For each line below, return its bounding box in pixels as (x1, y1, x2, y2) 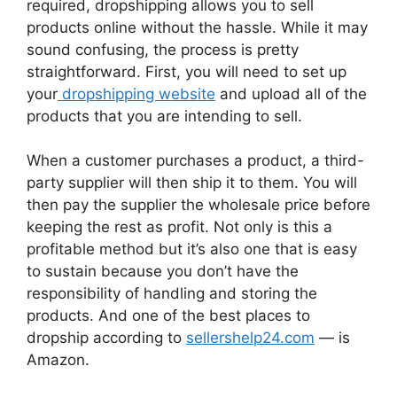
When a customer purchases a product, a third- (27, 152, 364, 170)
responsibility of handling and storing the (27, 284, 317, 303)
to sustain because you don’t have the (27, 262, 299, 281)
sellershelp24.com (186, 329, 315, 347)
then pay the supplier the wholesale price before (27, 196, 370, 214)
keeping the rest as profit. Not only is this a (27, 218, 332, 237)
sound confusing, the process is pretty (27, 40, 299, 58)
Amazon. (27, 351, 90, 370)
